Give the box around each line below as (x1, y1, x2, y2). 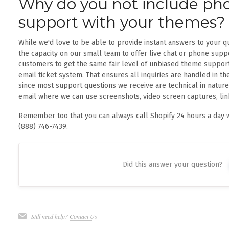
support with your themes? (18, 13, 225, 32)
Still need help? (31, 212, 70, 220)
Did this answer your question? (122, 160, 223, 169)
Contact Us (69, 212, 97, 220)
